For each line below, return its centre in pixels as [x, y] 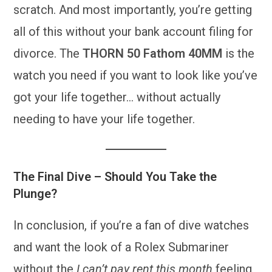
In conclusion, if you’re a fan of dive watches [131, 225]
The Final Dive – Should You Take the [115, 176]
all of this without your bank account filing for [134, 31]
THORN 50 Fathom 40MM [153, 53]
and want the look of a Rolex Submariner [121, 247]
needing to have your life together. [104, 119]
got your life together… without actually [117, 97]
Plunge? [36, 193]
